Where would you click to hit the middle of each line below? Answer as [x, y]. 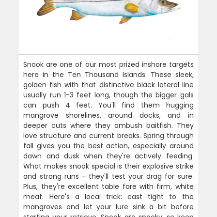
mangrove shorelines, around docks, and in [108, 116]
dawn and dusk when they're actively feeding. [108, 156]
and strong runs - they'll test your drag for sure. [108, 177]
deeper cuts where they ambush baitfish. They [108, 126]
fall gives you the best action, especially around [108, 146]
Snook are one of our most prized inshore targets [108, 65]
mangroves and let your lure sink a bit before [108, 207]
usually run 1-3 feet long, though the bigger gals [108, 95]
